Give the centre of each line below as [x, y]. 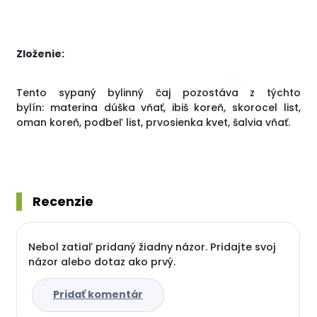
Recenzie [63, 202]
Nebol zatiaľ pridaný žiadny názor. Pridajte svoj [152, 247]
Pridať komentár [98, 295]
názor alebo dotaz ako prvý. [102, 262]
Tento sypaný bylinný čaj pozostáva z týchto [158, 93]
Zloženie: [41, 54]
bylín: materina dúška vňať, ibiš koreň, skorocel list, [158, 108]
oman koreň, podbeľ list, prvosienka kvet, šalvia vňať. [154, 123]
